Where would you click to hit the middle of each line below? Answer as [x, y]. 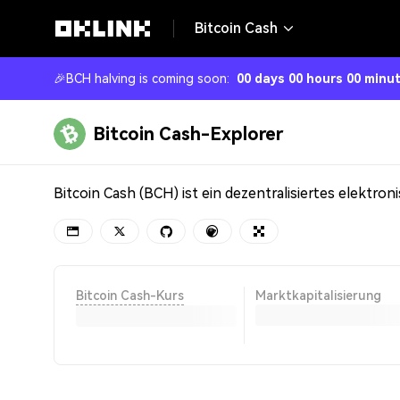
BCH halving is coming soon [146, 79]
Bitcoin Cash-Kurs [130, 296]
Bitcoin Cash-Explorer [188, 134]
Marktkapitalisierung [318, 296]
